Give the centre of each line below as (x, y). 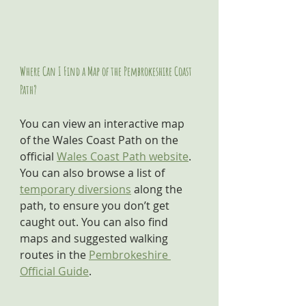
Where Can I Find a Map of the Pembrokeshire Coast (107, 71)
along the (158, 189)
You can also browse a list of (94, 173)
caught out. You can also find (95, 222)
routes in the (54, 255)
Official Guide (54, 271)
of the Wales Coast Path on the (100, 140)
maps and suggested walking (95, 238)
